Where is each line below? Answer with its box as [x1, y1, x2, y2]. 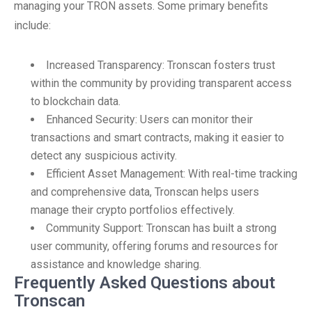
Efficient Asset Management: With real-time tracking [46, 167, 297, 180]
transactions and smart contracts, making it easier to [31, 131, 284, 144]
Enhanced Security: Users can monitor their [46, 113, 253, 126]
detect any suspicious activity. [31, 149, 177, 162]
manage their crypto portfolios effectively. [31, 203, 235, 217]
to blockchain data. [31, 95, 120, 108]
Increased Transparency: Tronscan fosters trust [46, 58, 275, 72]
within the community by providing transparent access [31, 77, 292, 90]
